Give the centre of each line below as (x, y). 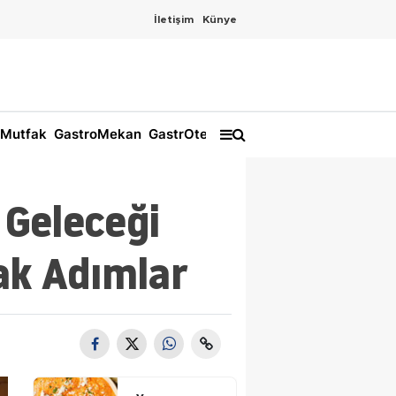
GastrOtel (178, 134)
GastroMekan (96, 134)
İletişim (174, 19)
